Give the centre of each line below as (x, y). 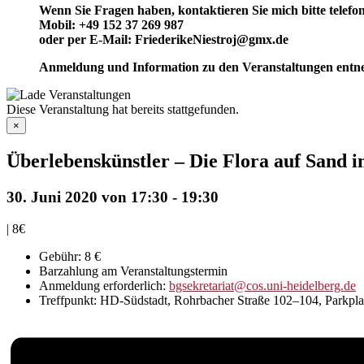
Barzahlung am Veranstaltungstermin (133, 271)
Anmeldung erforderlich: (104, 285)
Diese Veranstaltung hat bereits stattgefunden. (123, 109)
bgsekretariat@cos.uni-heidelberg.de (262, 285)
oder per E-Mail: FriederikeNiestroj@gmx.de (164, 39)
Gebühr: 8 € (70, 256)
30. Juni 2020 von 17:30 (87, 197)
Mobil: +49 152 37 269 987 (111, 25)
